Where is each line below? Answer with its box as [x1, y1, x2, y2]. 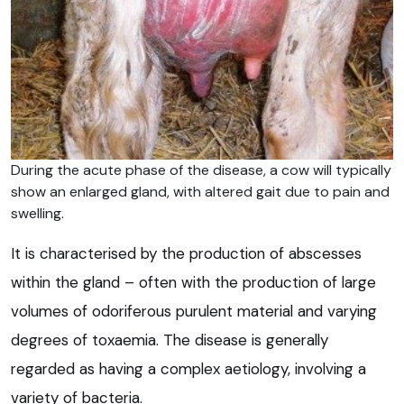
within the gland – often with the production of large [11, 272, 376, 293]
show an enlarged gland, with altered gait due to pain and [11, 182, 390, 202]
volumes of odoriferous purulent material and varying [11, 301, 377, 322]
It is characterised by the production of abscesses [11, 243, 362, 264]
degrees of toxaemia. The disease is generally [11, 330, 328, 351]
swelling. [11, 204, 64, 224]
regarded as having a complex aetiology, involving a [11, 359, 366, 380]
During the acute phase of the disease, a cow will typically [11, 161, 391, 180]
